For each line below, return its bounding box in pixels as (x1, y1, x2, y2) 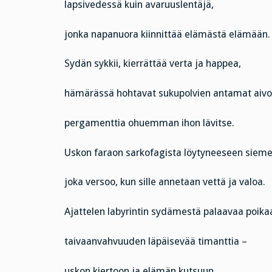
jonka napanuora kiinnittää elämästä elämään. (64, 28, 270, 40)
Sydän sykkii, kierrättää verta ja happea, (64, 58, 241, 70)
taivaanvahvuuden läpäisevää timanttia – (64, 235, 247, 247)
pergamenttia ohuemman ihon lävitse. (64, 117, 234, 129)
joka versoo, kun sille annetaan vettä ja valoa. (64, 176, 265, 188)
